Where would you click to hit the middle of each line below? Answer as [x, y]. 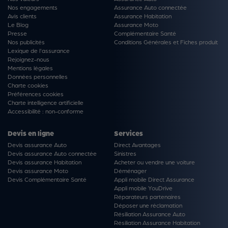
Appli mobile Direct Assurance [154, 179]
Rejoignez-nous [28, 59]
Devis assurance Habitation [45, 162]
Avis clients [22, 16]
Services [129, 133]
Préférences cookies [36, 94]
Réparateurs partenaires [147, 197]
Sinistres [125, 153]
